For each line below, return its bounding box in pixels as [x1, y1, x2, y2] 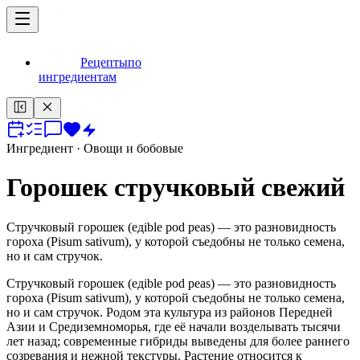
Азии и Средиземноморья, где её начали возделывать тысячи [6, 319, 341, 333]
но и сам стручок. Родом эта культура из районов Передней [6, 305, 333, 319]
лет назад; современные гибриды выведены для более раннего [6, 333, 350, 348]
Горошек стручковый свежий [6, 173, 345, 202]
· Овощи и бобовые [73, 141, 183, 155]
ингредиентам [39, 70, 117, 84]
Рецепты [80, 55, 128, 69]
